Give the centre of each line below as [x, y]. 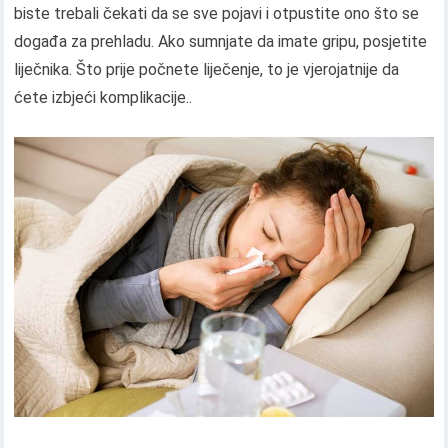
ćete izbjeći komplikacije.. [103, 97]
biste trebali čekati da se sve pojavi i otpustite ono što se [217, 13]
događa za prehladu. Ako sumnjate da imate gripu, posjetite [221, 41]
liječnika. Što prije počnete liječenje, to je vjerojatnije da [207, 69]
